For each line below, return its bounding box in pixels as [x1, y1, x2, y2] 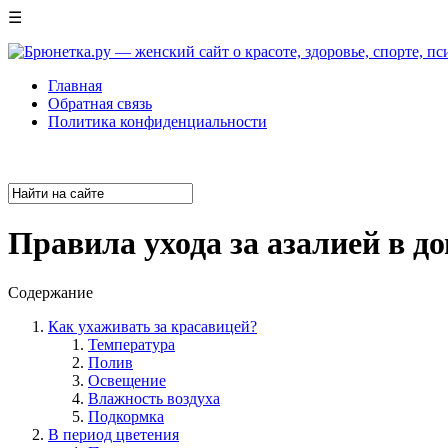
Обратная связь [48, 95, 152, 112]
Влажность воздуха [88, 389, 220, 407]
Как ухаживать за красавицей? [48, 317, 257, 335]
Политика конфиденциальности [48, 113, 267, 130]
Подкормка [88, 407, 164, 425]
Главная [48, 77, 102, 94]
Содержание [8, 283, 93, 301]
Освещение [88, 371, 166, 389]
